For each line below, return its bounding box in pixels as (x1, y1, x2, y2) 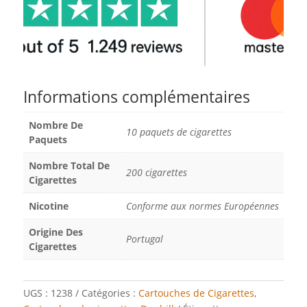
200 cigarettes (125, 165, 187, 179)
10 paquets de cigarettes (125, 125, 232, 138)
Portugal (125, 232, 163, 245)
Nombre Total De (28, 158, 110, 172)
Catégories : (81, 286, 138, 299)
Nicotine (28, 199, 69, 212)
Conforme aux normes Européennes (125, 199, 279, 212)
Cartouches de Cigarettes (138, 286, 254, 299)
